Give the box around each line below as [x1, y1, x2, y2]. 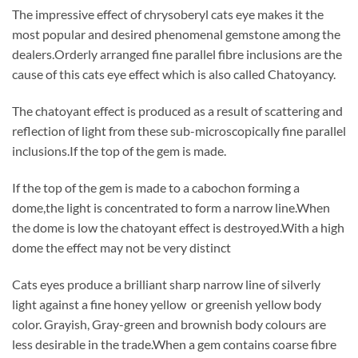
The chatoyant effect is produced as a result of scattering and [12, 103, 343, 119]
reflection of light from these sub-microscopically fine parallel [12, 123, 346, 139]
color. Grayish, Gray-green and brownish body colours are [12, 316, 326, 332]
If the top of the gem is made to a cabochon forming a [12, 179, 300, 195]
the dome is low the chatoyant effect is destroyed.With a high [12, 219, 344, 235]
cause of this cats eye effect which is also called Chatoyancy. [12, 66, 336, 82]
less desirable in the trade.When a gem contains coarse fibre [12, 336, 336, 352]
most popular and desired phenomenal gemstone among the [12, 26, 340, 42]
